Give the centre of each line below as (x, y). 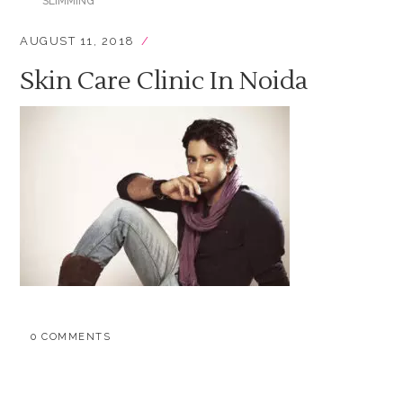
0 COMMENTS (71, 337)
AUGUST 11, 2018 (77, 41)
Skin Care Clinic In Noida (164, 81)
